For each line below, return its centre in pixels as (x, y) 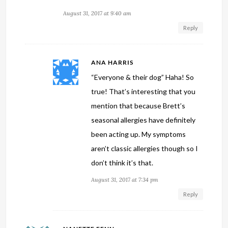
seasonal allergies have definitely (144, 120)
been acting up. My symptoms (139, 134)
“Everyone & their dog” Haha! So (143, 77)
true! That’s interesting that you (144, 92)
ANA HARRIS (112, 63)
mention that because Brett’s (138, 106)
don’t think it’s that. (122, 163)
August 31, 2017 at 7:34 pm (125, 180)
